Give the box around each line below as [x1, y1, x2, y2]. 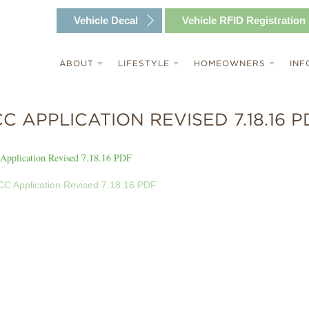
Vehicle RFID [182, 14, 243, 26]
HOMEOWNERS [193, 58, 269, 68]
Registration [243, 14, 306, 26]
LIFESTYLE [117, 58, 173, 68]
